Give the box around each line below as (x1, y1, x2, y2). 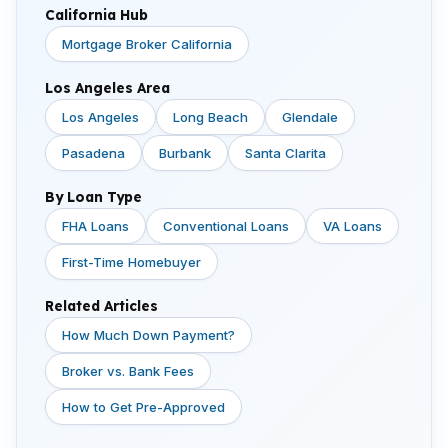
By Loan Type (45, 188, 142, 205)
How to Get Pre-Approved (62, 399, 225, 415)
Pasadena (62, 145, 125, 161)
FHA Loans (62, 218, 129, 234)
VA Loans (323, 218, 382, 234)
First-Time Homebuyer (62, 254, 201, 270)
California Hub (45, 6, 148, 23)
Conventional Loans (163, 218, 289, 234)
